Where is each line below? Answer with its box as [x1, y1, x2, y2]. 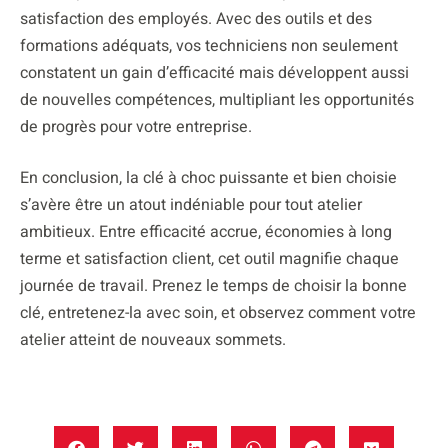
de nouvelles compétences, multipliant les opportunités [20, 88, 414, 113]
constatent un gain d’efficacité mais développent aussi [20, 61, 409, 86]
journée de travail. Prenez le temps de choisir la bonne [20, 274, 407, 299]
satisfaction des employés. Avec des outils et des [20, 7, 372, 32]
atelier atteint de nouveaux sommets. [20, 328, 286, 353]
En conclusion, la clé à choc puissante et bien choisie [20, 166, 397, 191]
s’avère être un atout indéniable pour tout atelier [20, 193, 362, 218]
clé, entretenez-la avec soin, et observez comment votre [20, 301, 416, 326]
